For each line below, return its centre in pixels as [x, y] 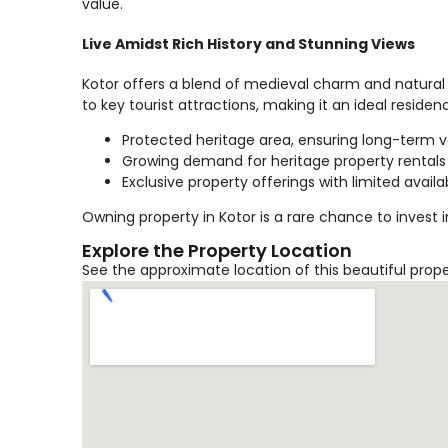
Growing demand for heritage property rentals [284, 160]
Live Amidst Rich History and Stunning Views [248, 43]
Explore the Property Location [217, 250]
